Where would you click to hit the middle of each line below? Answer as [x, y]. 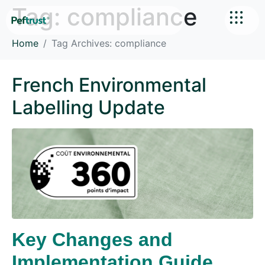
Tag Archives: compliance [109, 43]
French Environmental [109, 85]
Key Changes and [92, 239]
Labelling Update [88, 107]
